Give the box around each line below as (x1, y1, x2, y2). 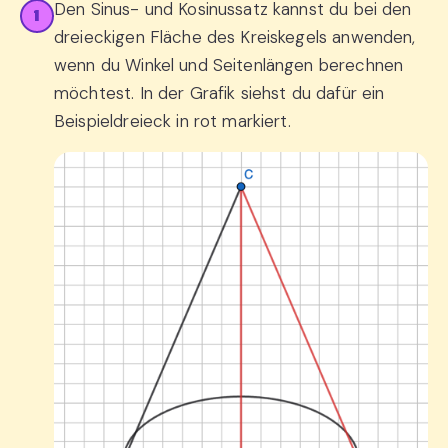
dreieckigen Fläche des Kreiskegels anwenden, (54, 26, 416, 49)
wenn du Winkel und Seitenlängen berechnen (54, 54, 404, 77)
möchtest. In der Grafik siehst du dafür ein (54, 82, 385, 105)
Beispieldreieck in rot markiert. (54, 110, 291, 133)
